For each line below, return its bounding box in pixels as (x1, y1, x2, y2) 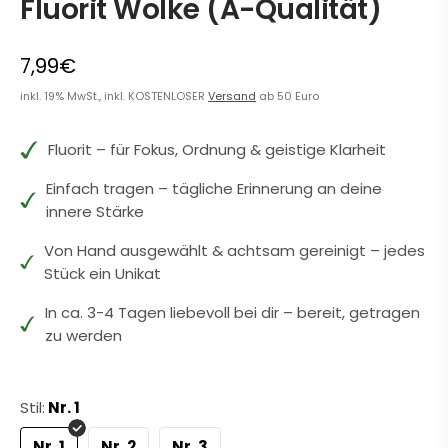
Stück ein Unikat (43, 263, 161, 285)
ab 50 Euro (256, 88, 320, 105)
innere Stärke (45, 201, 144, 223)
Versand (208, 88, 257, 105)
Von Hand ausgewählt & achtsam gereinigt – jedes (43, 240, 425, 262)
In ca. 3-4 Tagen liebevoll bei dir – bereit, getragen (45, 302, 421, 324)
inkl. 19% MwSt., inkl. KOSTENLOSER (20, 88, 209, 105)
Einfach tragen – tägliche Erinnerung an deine (45, 178, 382, 200)
